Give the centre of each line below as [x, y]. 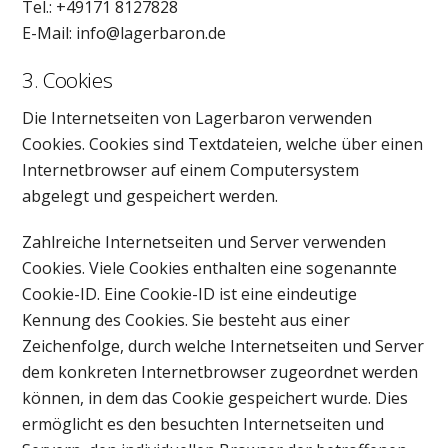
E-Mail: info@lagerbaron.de [124, 33]
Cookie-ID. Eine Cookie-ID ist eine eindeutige [190, 294]
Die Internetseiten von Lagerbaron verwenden [197, 117]
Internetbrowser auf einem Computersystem [191, 169]
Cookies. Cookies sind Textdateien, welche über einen [223, 143]
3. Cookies [67, 80]
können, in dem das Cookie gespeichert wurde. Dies [215, 398]
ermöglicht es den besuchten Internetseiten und [203, 424]
